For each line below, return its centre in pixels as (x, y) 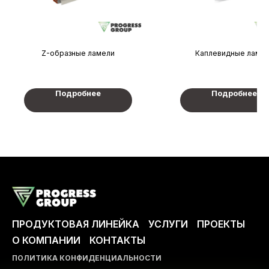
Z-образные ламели (78, 53)
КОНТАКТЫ (117, 240)
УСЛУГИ (168, 224)
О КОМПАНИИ (46, 240)
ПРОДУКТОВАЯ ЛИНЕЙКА (76, 224)
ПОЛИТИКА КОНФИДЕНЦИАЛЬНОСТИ (87, 258)
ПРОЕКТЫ (221, 224)
